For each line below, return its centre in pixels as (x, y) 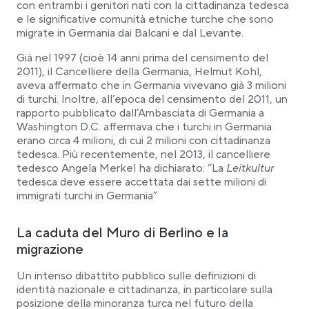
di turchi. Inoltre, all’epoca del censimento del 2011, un (152, 99)
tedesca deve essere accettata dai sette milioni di (141, 182)
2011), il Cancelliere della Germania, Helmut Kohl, (139, 72)
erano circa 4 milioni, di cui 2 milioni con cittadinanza (143, 141)
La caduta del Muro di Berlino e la (122, 233)
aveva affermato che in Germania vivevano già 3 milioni (151, 86)
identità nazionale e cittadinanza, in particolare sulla (144, 290)
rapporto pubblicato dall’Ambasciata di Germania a (140, 113)
